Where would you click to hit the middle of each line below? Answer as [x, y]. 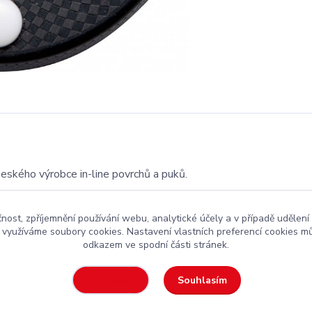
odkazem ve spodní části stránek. [156, 245]
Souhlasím [202, 280]
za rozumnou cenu [121, 267]
